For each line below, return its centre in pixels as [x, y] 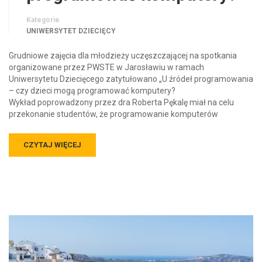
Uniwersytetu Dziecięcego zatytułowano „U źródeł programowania [131, 79]
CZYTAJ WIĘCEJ [52, 145]
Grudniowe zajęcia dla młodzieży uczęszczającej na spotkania [123, 56]
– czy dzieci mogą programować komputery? [92, 91]
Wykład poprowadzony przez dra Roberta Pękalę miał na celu [121, 103]
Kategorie [43, 20]
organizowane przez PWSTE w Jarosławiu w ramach [106, 68]
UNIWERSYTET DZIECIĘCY [71, 31]
